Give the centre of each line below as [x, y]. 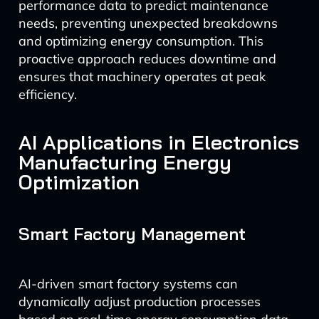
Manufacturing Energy [125, 162]
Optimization [79, 182]
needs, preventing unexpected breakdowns [148, 23]
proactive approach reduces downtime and [147, 59]
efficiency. [47, 94]
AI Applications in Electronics [158, 142]
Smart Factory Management [132, 234]
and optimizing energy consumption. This [141, 41]
